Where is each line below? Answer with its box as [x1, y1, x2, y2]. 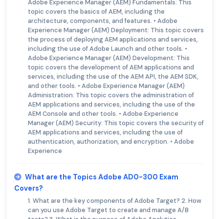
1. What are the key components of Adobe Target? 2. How [28, 197, 201, 205]
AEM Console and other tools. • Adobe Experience [28, 109, 178, 118]
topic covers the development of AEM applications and [28, 63, 194, 72]
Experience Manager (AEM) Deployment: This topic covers [28, 26, 204, 35]
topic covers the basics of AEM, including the [28, 7, 165, 16]
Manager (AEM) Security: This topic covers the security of [28, 119, 204, 128]
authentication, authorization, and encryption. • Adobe [28, 137, 194, 146]
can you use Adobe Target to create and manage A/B [28, 206, 189, 215]
